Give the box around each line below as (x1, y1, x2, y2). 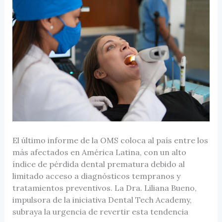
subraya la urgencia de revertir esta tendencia (12, 206, 188, 217)
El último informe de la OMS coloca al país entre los (12, 135, 208, 145)
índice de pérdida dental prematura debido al (12, 159, 185, 169)
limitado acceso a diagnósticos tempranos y (12, 170, 180, 181)
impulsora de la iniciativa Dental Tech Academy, (12, 194, 192, 205)
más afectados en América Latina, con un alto (12, 147, 186, 157)
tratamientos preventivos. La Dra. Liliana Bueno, (12, 182, 197, 193)
